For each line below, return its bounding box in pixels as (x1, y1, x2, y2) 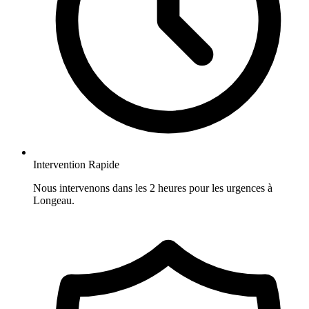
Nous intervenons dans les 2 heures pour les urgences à (33, 182, 272, 195)
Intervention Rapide (33, 159, 119, 171)
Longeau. (33, 195, 74, 207)
